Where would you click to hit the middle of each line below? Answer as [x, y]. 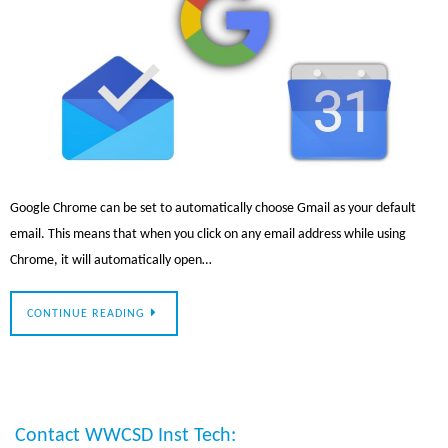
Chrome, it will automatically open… [111, 260]
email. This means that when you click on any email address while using [208, 234]
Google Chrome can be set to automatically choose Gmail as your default [213, 208]
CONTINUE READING [86, 314]
